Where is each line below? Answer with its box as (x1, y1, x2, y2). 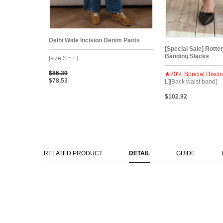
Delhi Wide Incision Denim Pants (49, 37, 140, 44)
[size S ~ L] (49, 55, 78, 62)
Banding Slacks (165, 52, 209, 60)
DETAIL (129, 149, 150, 157)
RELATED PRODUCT (44, 149, 103, 157)
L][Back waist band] (165, 78, 217, 85)
